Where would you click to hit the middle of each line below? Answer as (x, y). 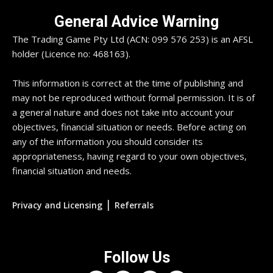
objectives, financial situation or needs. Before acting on (129, 127)
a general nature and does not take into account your (123, 112)
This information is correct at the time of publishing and (128, 83)
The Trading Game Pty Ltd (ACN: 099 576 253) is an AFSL (133, 39)
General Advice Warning (136, 22)
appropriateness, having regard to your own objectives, (129, 156)
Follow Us (136, 258)
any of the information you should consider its (108, 142)
